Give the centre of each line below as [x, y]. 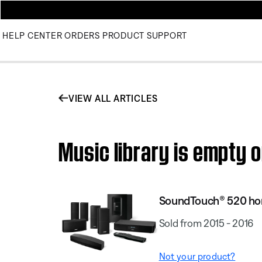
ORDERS [82, 35]
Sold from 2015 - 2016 [206, 223]
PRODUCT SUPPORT [144, 35]
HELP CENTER [32, 35]
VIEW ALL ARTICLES [113, 98]
